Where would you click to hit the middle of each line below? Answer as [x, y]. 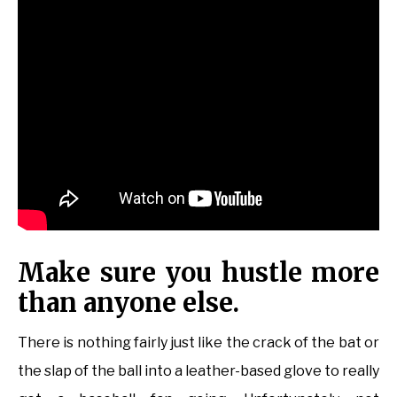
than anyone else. [128, 303]
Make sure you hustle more [198, 273]
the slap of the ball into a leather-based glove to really [198, 371]
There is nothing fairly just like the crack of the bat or [198, 343]
